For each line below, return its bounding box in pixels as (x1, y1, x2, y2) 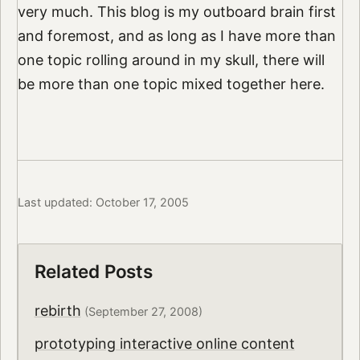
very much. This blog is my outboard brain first (17, 3, 336, 21)
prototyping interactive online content (34, 334, 295, 352)
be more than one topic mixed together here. (17, 76, 325, 93)
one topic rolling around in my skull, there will (17, 51, 325, 69)
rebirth (34, 302, 81, 320)
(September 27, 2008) (80, 305, 202, 319)
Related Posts (34, 260, 153, 283)
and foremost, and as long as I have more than (17, 27, 336, 45)
